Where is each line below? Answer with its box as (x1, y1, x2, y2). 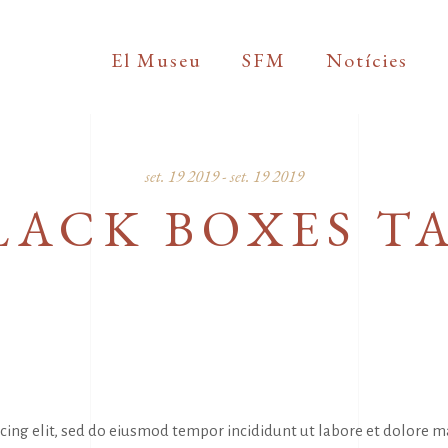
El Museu (110, 46, 202, 73)
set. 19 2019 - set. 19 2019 (144, 165, 304, 187)
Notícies (325, 46, 408, 73)
